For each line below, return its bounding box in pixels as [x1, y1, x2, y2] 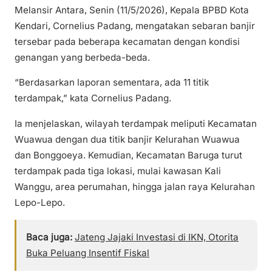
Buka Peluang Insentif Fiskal [26, 246, 149, 259]
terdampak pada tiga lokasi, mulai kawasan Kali [15, 165, 221, 177]
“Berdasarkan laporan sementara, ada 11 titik [15, 76, 209, 89]
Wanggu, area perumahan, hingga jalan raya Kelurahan [15, 180, 255, 192]
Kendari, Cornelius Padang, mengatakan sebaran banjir [15, 20, 255, 32]
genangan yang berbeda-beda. [15, 52, 150, 64]
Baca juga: [26, 231, 72, 243]
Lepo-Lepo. [15, 196, 65, 208]
